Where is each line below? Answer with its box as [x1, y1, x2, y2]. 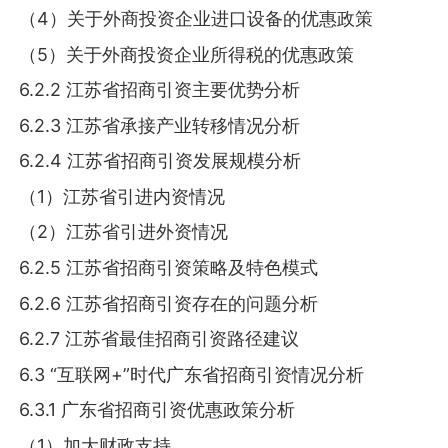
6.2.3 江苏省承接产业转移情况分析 [19, 114, 301, 136]
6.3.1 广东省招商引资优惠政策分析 [19, 399, 296, 421]
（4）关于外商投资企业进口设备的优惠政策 [19, 8, 374, 30]
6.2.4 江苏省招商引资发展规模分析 [19, 150, 302, 172]
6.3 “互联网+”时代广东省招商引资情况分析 [19, 363, 365, 385]
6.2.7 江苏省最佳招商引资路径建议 [19, 328, 300, 350]
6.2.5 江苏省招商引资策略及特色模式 [19, 256, 319, 278]
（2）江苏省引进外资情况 [19, 221, 229, 243]
